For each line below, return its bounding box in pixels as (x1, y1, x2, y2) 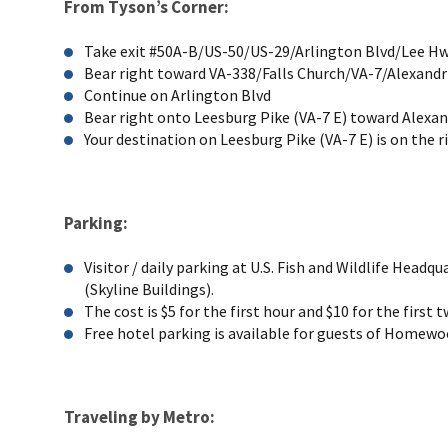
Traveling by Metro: (64, 405, 215, 428)
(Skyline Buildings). (84, 278, 214, 299)
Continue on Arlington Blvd (84, 84, 271, 105)
